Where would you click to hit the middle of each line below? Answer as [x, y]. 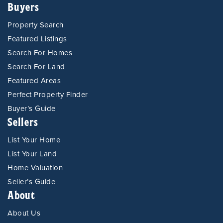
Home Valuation [35, 167]
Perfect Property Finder [48, 94]
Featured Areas [34, 80]
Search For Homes [40, 53]
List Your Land [32, 154]
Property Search [36, 25]
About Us [24, 213]
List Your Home [34, 140]
